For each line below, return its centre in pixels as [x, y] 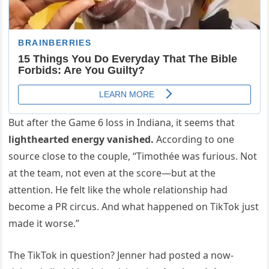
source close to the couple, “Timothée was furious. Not [133, 156]
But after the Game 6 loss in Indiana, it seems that [122, 122]
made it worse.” [44, 223]
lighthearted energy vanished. [81, 139]
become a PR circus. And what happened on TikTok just [134, 206]
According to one [194, 139]
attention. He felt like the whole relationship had [118, 189]
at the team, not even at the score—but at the [112, 173]
